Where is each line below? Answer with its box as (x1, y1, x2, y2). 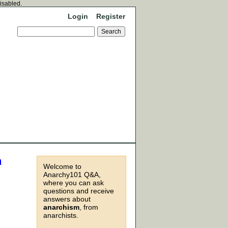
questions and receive (43, 187, 114, 195)
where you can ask (43, 179, 104, 187)
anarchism (43, 203, 79, 211)
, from (79, 203, 98, 211)
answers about (43, 195, 91, 203)
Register (96, 12, 125, 20)
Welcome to (43, 162, 81, 170)
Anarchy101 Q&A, (43, 170, 101, 179)
